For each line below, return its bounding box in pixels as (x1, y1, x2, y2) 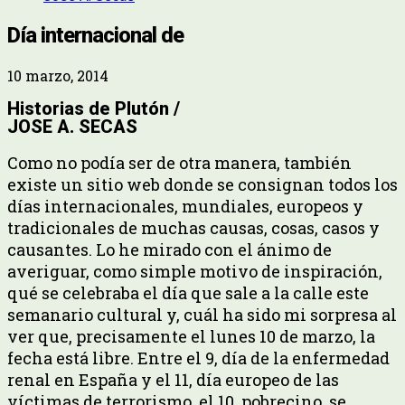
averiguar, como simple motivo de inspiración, (7, 260, 382, 283)
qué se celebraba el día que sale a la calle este (7, 282, 369, 305)
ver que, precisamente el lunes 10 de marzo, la (7, 325, 375, 348)
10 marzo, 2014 (7, 65, 108, 85)
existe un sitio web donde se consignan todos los (7, 174, 398, 196)
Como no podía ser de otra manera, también (7, 152, 352, 174)
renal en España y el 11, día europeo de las (7, 369, 339, 391)
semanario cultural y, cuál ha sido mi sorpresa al (7, 304, 397, 326)
